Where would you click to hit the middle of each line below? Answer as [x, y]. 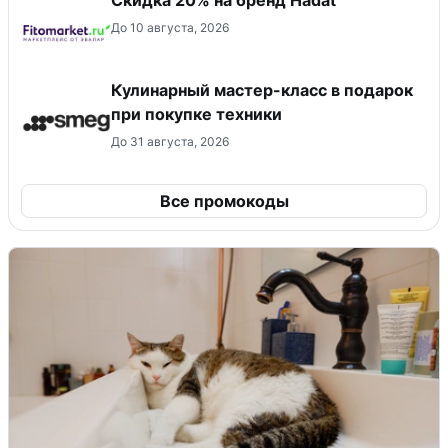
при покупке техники [196, 113]
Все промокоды [224, 200]
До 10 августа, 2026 [170, 27]
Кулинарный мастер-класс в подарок [262, 89]
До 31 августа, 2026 [170, 141]
